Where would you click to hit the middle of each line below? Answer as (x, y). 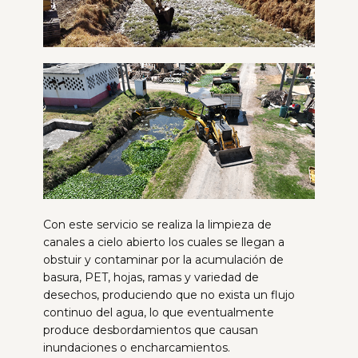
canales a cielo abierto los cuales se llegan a (164, 243)
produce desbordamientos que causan (151, 330)
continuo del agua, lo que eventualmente (159, 313)
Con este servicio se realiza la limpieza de (157, 225)
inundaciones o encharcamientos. (138, 348)
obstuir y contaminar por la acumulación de (163, 260)
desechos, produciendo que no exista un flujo (169, 295)
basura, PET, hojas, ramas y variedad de (151, 278)
